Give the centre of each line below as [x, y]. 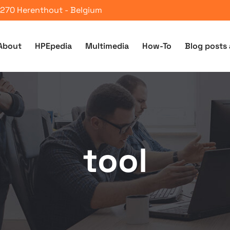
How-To [157, 46]
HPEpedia [53, 46]
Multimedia [107, 46]
